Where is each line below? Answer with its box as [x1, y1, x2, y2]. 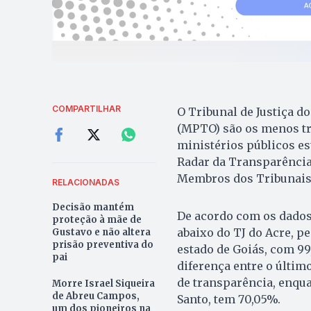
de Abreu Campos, [51, 290, 140, 303]
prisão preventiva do [51, 239, 153, 251]
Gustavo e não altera [51, 226, 151, 239]
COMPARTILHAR [51, 103, 121, 115]
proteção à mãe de [51, 214, 142, 226]
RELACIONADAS [51, 177, 119, 188]
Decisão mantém [51, 201, 134, 214]
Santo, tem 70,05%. [176, 292, 280, 307]
